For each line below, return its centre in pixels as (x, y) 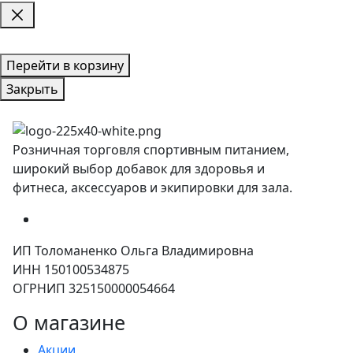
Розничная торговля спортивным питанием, (152, 149)
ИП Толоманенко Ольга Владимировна (133, 250)
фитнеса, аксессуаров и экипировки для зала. (152, 187)
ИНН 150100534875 (71, 269)
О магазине (69, 322)
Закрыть (32, 89)
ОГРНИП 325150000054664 (94, 288)
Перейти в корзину (65, 65)
